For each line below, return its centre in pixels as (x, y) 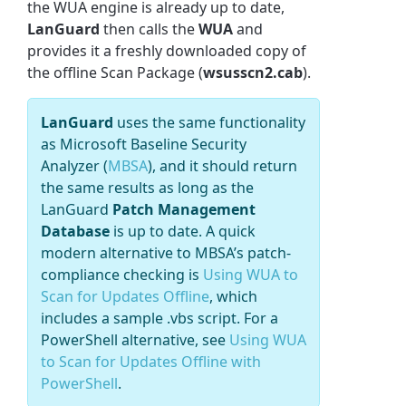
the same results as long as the (148, 187)
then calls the (150, 29)
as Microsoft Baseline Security (144, 144)
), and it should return (223, 165)
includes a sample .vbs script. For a (160, 318)
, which (234, 296)
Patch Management (184, 209)
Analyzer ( (75, 165)
